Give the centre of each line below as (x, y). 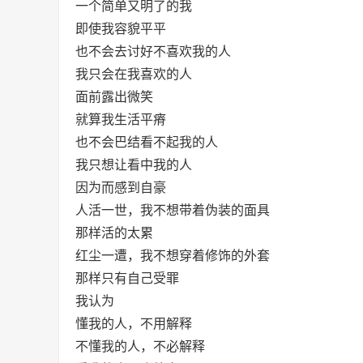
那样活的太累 (114, 233)
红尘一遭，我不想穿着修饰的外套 (173, 256)
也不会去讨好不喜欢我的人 (153, 51)
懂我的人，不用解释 (134, 324)
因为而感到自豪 (121, 188)
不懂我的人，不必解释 (140, 346)
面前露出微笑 (114, 97)
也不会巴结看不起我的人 (147, 142)
